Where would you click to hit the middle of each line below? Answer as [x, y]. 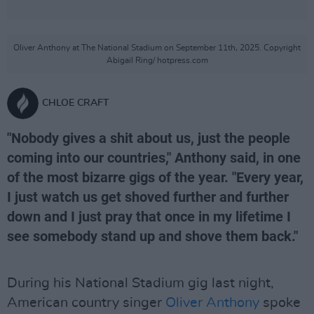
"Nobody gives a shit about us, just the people [149, 138]
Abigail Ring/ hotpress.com [157, 60]
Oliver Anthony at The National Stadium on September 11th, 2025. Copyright [157, 48]
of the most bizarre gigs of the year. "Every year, [155, 177]
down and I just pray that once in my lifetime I [149, 217]
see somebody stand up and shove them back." [152, 236]
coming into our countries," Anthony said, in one [154, 158]
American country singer [86, 303]
